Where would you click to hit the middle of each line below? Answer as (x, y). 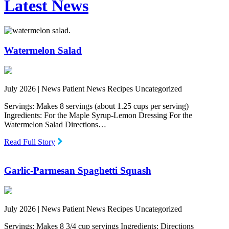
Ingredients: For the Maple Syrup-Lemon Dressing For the (98, 115)
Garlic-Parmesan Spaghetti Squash (78, 171)
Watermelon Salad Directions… (55, 124)
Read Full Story (30, 142)
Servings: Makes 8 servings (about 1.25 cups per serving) (96, 106)
